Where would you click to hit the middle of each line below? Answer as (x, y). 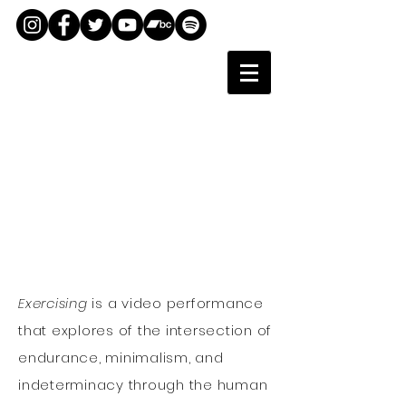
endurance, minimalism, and (121, 358)
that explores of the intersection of (145, 330)
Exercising (53, 303)
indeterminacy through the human (143, 385)
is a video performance (175, 303)
